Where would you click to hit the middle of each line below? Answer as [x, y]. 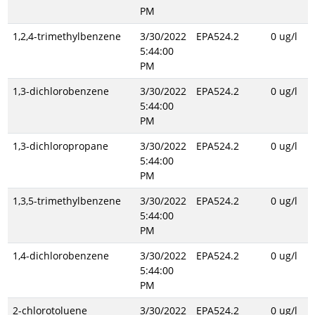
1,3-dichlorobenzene [60, 91]
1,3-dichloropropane [60, 146]
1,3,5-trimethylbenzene [66, 201]
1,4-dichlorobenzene [60, 256]
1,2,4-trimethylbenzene [66, 36]
